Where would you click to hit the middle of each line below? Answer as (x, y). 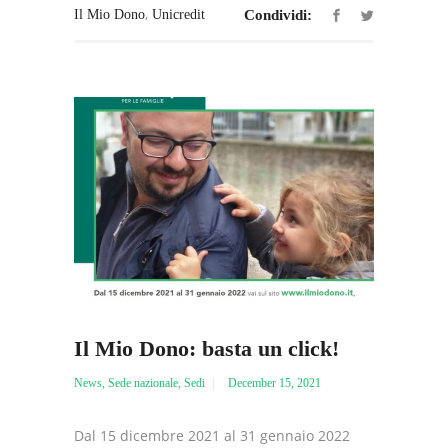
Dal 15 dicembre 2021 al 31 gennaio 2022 (212, 436)
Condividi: (278, 15)
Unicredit (178, 15)
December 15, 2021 (274, 383)
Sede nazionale (143, 383)
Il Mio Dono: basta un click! (206, 349)
